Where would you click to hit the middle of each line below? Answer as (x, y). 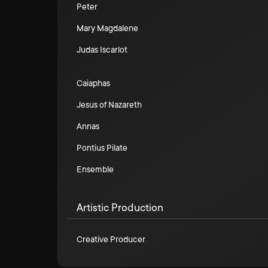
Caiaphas (93, 83)
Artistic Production (120, 208)
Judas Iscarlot (102, 50)
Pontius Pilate (102, 148)
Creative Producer (111, 239)
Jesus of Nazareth (109, 105)
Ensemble (95, 169)
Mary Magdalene (107, 28)
